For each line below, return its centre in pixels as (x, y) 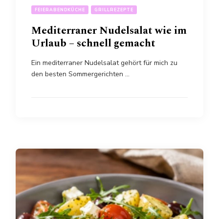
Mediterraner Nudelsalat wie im (109, 31)
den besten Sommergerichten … (80, 74)
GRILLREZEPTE (114, 10)
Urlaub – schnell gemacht (93, 43)
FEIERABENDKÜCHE (60, 10)
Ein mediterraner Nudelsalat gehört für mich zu (104, 63)
